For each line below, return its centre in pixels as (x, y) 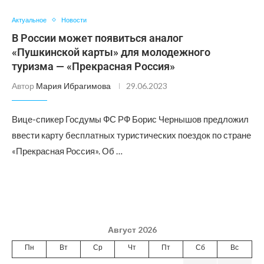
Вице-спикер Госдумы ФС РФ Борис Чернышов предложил (130, 119)
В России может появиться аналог (98, 38)
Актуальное (29, 20)
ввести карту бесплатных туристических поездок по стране (131, 135)
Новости (74, 20)
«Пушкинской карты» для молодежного (111, 52)
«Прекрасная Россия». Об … (67, 151)
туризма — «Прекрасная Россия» (93, 66)
